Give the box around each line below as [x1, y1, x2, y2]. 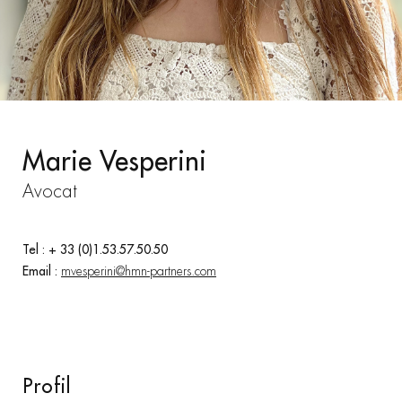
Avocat [22, 179, 77, 203]
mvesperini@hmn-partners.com [61, 262, 216, 279]
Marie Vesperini [22, 142, 206, 178]
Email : [22, 262, 61, 279]
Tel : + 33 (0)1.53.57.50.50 [22, 240, 168, 258]
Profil [22, 372, 71, 398]
